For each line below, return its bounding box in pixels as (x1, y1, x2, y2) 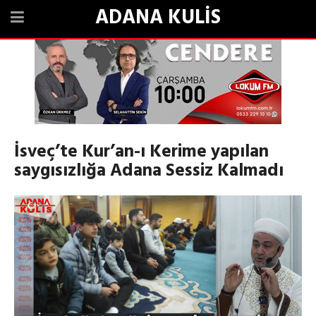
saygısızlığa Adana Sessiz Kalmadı (14, 157, 284, 186)
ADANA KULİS (95, 2, 221, 34)
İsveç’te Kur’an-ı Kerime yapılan (14, 138, 269, 166)
